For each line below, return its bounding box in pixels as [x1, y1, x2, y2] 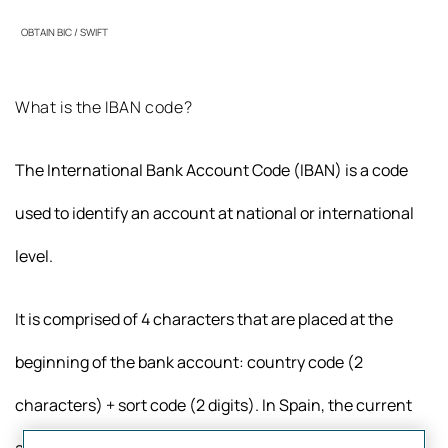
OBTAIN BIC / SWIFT [21, 25, 108, 40]
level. [15, 245, 53, 268]
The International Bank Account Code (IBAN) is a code [15, 159, 408, 182]
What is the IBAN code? [15, 96, 193, 119]
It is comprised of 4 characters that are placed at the [15, 308, 393, 331]
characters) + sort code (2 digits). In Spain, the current [15, 394, 412, 417]
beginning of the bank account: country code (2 [15, 351, 363, 374]
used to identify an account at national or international [15, 202, 414, 225]
